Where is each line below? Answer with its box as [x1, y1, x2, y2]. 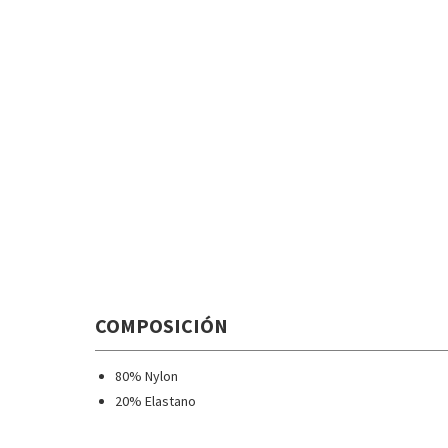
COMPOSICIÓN [94, 313, 228, 339]
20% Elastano [114, 392, 196, 411]
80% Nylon [114, 367, 178, 386]
